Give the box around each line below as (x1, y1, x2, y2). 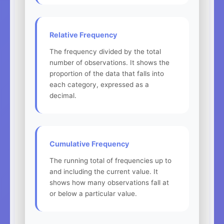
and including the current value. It (49, 167, 158, 175)
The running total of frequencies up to (49, 156, 171, 164)
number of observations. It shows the (49, 58, 169, 66)
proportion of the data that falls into (49, 69, 164, 77)
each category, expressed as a (49, 80, 149, 88)
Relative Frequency (49, 30, 117, 39)
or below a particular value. (49, 189, 137, 197)
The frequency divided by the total (49, 47, 161, 55)
